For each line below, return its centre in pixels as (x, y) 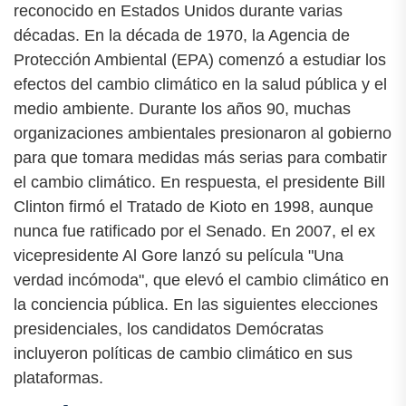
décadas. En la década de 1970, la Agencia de (182, 36)
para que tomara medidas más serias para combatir (200, 158)
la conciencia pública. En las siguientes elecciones (196, 305)
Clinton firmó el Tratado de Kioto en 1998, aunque (193, 207)
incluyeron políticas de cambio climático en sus (183, 354)
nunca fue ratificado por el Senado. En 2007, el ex (194, 232)
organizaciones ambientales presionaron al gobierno (203, 134)
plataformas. (58, 378)
